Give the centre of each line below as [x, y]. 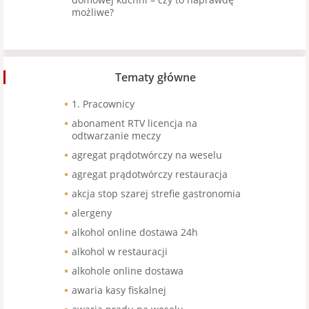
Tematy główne [156, 77]
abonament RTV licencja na [134, 123]
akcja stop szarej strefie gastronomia [156, 193]
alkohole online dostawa [128, 271]
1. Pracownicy [103, 104]
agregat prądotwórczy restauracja [150, 174]
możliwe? [93, 12]
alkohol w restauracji [120, 251]
